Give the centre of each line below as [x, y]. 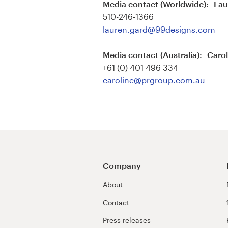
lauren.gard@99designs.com [159, 29]
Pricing [21, 50]
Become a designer [45, 76]
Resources [28, 24]
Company [122, 165]
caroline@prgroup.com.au [154, 80]
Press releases [127, 220]
